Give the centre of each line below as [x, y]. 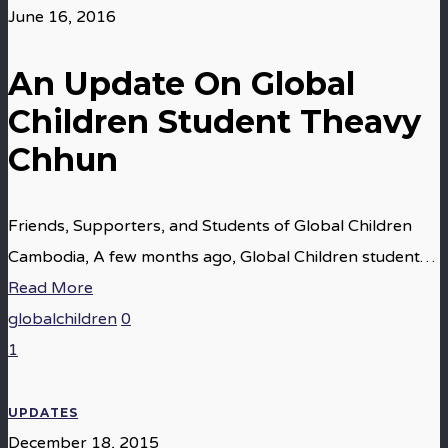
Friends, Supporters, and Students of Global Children [210, 226]
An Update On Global [181, 83]
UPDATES [43, 412]
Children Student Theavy [214, 121]
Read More [50, 288]
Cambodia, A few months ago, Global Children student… [221, 257]
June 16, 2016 [62, 17]
